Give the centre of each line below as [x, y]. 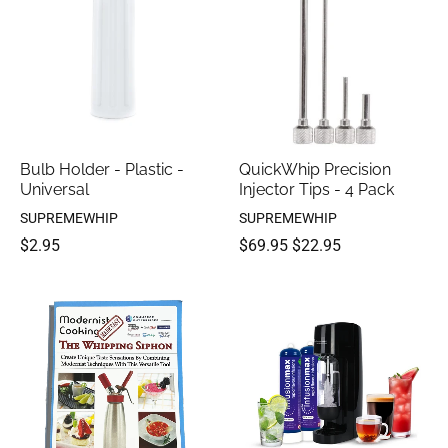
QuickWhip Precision [315, 170]
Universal [54, 190]
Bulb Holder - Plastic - [102, 170]
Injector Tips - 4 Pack [316, 190]
